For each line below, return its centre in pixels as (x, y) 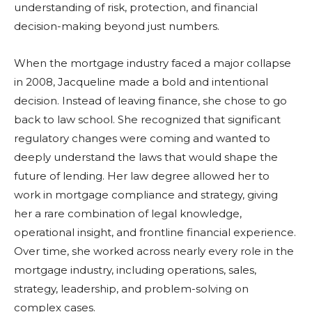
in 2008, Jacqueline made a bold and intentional (141, 82)
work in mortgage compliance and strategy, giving (146, 195)
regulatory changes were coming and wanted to (142, 139)
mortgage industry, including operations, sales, (135, 270)
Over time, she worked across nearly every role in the (154, 251)
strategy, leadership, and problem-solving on (131, 289)
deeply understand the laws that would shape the (146, 157)
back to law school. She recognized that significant (147, 120)
